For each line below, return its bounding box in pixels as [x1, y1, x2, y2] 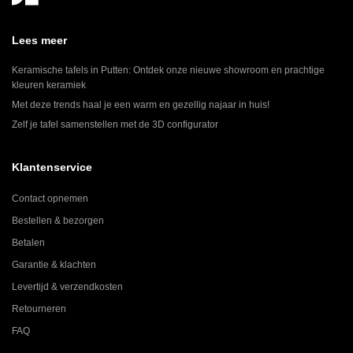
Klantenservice [12, 161, 92, 174]
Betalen [12, 237, 45, 249]
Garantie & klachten [12, 259, 96, 271]
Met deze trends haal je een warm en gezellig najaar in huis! [12, 99, 269, 111]
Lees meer [12, 34, 67, 47]
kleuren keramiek [12, 80, 86, 91]
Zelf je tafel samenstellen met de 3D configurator [12, 119, 218, 131]
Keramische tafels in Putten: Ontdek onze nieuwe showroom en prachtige [12, 65, 325, 76]
